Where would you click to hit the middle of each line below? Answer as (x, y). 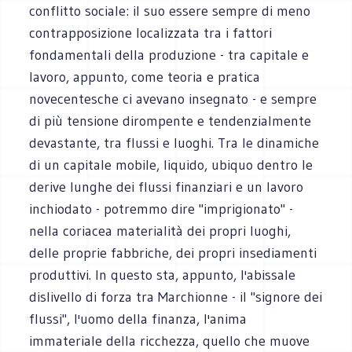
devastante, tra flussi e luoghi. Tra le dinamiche (174, 143)
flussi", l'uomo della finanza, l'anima (138, 319)
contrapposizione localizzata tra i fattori (151, 33)
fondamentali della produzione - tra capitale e (169, 55)
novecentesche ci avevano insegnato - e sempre (173, 99)
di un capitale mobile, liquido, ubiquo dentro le (171, 165)
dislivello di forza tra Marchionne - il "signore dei (176, 297)
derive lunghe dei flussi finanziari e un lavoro (167, 187)
